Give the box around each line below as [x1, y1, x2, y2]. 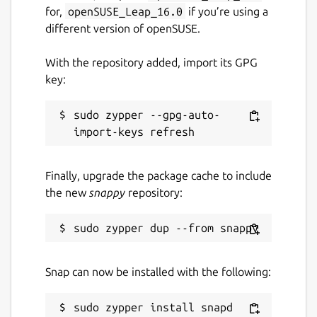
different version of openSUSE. [45, 21, 200, 35]
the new [45, 185, 89, 199]
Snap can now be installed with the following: [45, 265, 271, 278]
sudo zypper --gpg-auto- [74, 108, 220, 121]
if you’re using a [185, 4, 268, 18]
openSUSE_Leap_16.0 [68, 4, 183, 18]
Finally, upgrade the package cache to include [45, 168, 272, 182]
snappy [89, 185, 125, 199]
